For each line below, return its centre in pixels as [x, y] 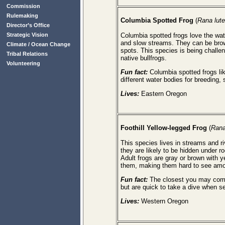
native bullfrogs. [144, 58]
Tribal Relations [27, 54]
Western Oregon [165, 201]
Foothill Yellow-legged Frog [164, 128]
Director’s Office [28, 25]
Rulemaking [22, 16]
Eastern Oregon [164, 94]
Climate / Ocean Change [38, 44]
